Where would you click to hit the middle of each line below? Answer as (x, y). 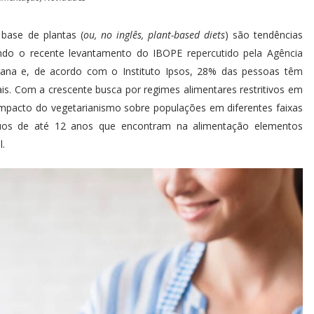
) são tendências (264, 34)
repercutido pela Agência (245, 53)
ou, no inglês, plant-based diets (154, 34)
